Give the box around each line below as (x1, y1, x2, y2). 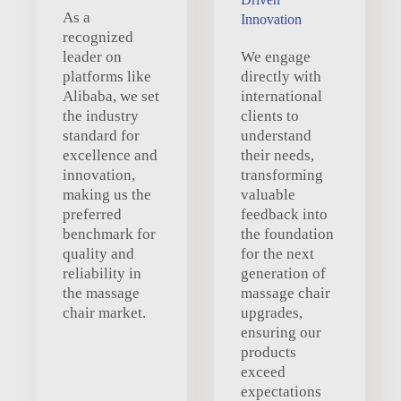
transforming (241, 166, 323, 183)
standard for (63, 126, 140, 144)
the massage (63, 284, 140, 302)
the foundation (241, 225, 334, 243)
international (241, 87, 322, 105)
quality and (63, 244, 134, 262)
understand (241, 126, 311, 144)
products (241, 343, 296, 361)
